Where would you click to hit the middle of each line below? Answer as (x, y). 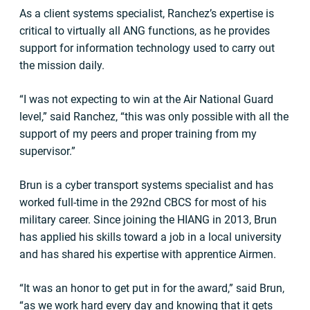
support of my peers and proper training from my (138, 134)
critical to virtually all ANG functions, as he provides (145, 31)
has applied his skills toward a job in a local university (151, 237)
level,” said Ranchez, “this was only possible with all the (154, 117)
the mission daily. (63, 65)
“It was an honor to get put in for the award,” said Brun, (152, 288)
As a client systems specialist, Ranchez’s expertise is (147, 13)
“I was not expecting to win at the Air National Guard (146, 99)
